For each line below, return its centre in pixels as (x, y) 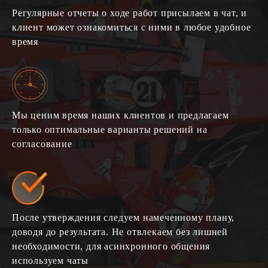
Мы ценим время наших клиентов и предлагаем (121, 115)
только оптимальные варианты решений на (110, 130)
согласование (42, 144)
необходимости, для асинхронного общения (111, 246)
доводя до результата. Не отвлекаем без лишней (120, 232)
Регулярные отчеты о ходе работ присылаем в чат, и (130, 13)
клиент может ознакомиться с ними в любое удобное (132, 28)
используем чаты (51, 260)
